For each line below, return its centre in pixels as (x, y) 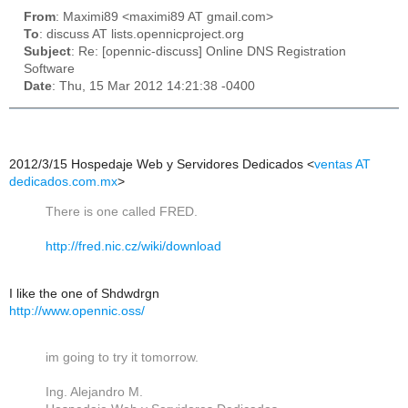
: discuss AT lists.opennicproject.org (142, 35)
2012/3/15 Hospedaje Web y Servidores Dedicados (158, 165)
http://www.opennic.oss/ (77, 311)
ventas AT (342, 165)
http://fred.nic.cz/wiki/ (106, 247)
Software (49, 69)
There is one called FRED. (122, 212)
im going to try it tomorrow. (122, 358)
